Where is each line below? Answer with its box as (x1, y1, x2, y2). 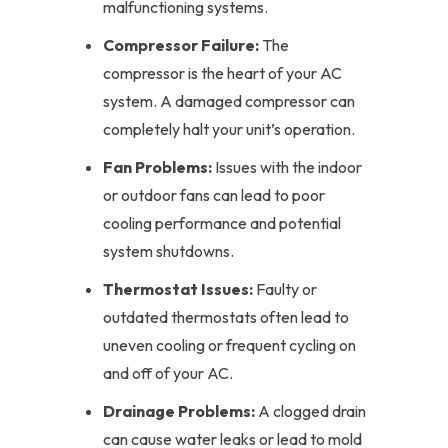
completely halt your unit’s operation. (103, 119, 355, 139)
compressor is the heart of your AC (103, 63, 342, 83)
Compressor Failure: (103, 35, 259, 55)
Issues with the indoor (212, 157, 362, 177)
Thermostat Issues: (103, 279, 253, 299)
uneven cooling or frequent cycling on (103, 335, 356, 355)
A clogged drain (255, 401, 366, 421)
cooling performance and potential (103, 213, 341, 233)
